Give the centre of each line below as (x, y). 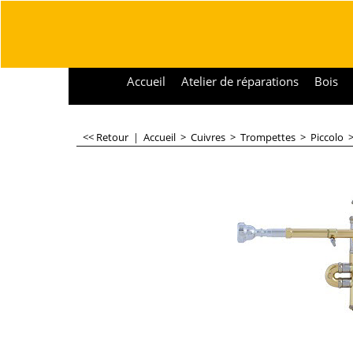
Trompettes (268, 137)
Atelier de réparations (240, 81)
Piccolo (327, 137)
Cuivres (208, 137)
